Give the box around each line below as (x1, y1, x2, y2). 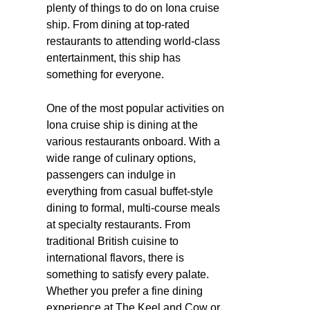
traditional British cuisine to (46, 235, 179, 247)
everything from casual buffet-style (46, 185, 213, 197)
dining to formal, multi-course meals (46, 201, 220, 214)
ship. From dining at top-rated (46, 18, 190, 30)
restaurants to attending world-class (46, 35, 220, 47)
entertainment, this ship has (46, 51, 181, 64)
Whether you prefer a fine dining (46, 284, 203, 297)
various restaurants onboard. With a (46, 135, 220, 147)
